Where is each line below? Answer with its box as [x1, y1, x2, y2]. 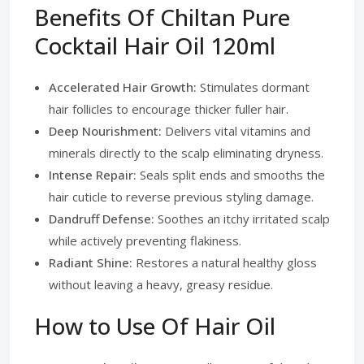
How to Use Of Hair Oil [34, 310, 275, 341]
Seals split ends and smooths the [136, 167, 325, 183]
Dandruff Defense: [49, 210, 154, 227]
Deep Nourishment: [49, 123, 162, 139]
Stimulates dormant [197, 79, 310, 95]
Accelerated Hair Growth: [49, 79, 197, 95]
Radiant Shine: [49, 254, 132, 271]
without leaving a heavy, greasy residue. [49, 276, 273, 292]
